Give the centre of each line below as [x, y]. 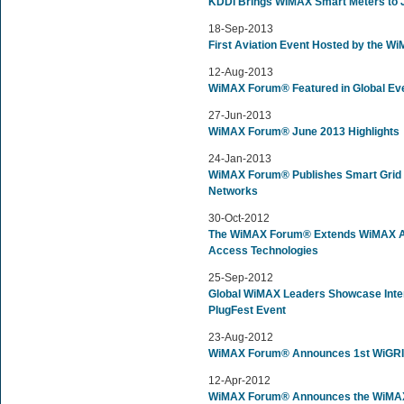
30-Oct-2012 [239, 218]
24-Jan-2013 [240, 159]
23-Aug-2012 [241, 337]
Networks [233, 191]
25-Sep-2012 [241, 278]
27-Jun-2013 [240, 115]
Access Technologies [263, 251]
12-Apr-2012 [239, 381]
